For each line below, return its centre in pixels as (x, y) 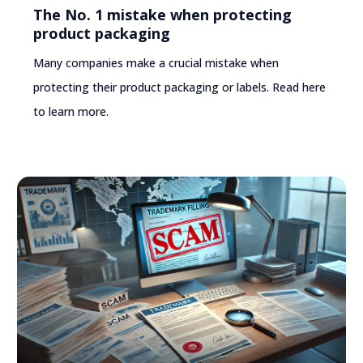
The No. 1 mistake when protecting (163, 15)
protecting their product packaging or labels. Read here (180, 88)
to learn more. (71, 112)
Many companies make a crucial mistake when (156, 63)
